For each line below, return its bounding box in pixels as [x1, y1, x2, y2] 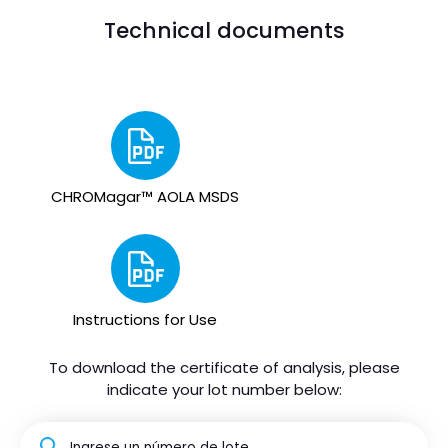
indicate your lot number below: [106, 379, 342, 401]
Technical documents [103, 16, 345, 46]
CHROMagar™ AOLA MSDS [51, 186, 239, 208]
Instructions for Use [73, 309, 217, 331]
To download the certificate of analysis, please [48, 357, 400, 379]
